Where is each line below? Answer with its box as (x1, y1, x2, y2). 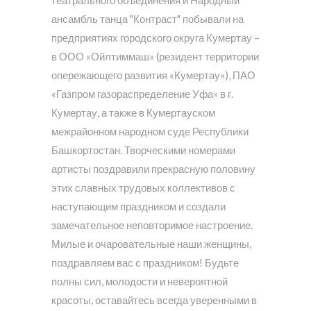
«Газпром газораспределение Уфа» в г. (51, 87, 233, 100)
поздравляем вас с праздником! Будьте (51, 255, 239, 269)
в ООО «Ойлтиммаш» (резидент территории (51, 49, 259, 62)
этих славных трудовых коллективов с (51, 180, 235, 194)
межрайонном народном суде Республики (51, 124, 249, 137)
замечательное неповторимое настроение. (51, 218, 253, 231)
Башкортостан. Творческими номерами (51, 143, 235, 156)
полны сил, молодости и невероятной (51, 274, 228, 287)
